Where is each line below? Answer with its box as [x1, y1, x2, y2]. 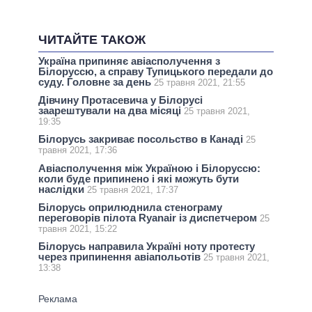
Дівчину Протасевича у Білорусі [38, 94, 203, 107]
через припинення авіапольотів [38, 251, 203, 263]
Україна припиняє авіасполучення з [38, 55, 220, 68]
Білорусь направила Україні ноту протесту [38, 240, 255, 253]
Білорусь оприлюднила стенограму [38, 201, 222, 213]
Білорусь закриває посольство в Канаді [38, 133, 246, 146]
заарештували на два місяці [38, 104, 184, 117]
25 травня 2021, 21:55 [154, 77, 245, 88]
